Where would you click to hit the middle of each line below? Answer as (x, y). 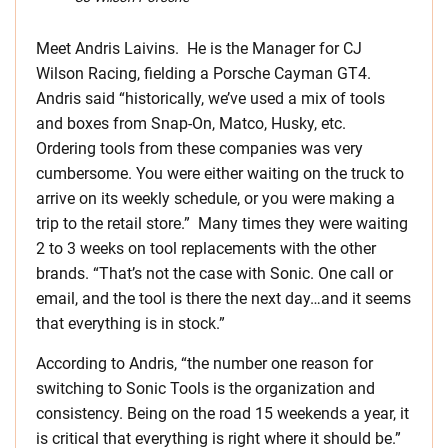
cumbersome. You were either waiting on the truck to (220, 173)
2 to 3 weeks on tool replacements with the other (206, 248)
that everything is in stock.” (130, 323)
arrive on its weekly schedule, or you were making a (215, 198)
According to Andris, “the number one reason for (204, 363)
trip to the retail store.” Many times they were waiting (222, 223)
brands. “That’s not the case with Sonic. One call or (214, 273)
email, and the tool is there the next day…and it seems (223, 298)
